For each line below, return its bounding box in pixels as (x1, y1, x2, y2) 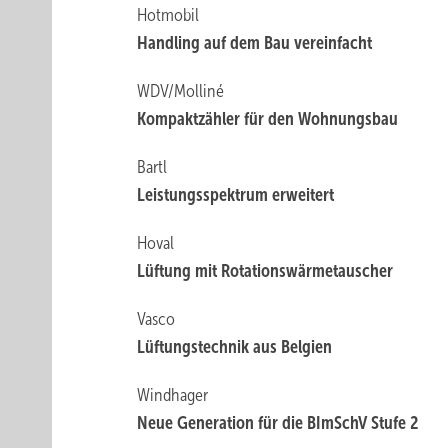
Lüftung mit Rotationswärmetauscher (137, 261, 394, 281)
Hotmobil (137, 5, 200, 25)
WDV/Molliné (137, 81, 225, 101)
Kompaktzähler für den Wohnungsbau (137, 109, 399, 129)
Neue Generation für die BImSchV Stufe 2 (137, 413, 419, 433)
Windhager (137, 385, 209, 405)
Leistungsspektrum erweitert (137, 185, 335, 205)
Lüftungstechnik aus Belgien (137, 337, 333, 357)
